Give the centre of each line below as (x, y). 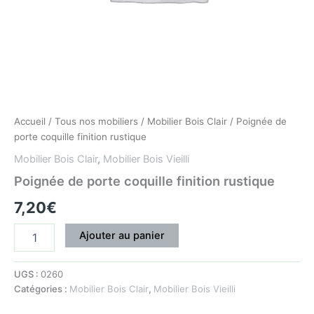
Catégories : (42, 288)
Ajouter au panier (122, 235)
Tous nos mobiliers (96, 122)
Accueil (30, 122)
